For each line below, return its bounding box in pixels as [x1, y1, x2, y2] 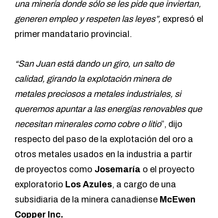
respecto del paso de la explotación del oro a [15, 134, 193, 145]
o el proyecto [141, 164, 195, 175]
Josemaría [94, 164, 141, 175]
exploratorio [15, 180, 65, 190]
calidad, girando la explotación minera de [15, 74, 171, 84]
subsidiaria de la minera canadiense [15, 195, 160, 205]
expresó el [161, 14, 203, 24]
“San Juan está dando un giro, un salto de [15, 59, 174, 69]
